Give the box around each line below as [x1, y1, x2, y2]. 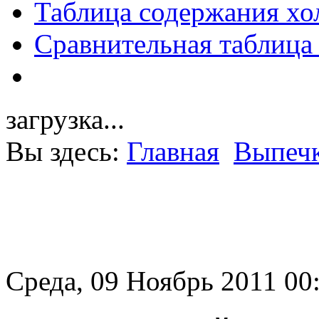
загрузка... [6, 104, 125, 135]
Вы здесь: [6, 136, 127, 167]
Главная [127, 136, 219, 167]
